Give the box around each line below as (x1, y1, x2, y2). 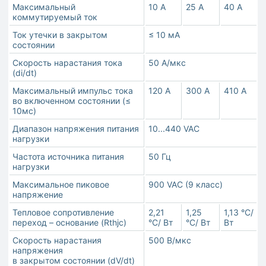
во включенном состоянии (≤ (12, 96, 131, 106)
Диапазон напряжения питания (12, 123, 139, 134)
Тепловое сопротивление (12, 207, 114, 218)
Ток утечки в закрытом (12, 30, 107, 40)
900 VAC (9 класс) (148, 179, 223, 190)
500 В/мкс (148, 235, 191, 246)
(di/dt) (12, 68, 37, 78)
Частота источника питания (12, 151, 124, 162)
